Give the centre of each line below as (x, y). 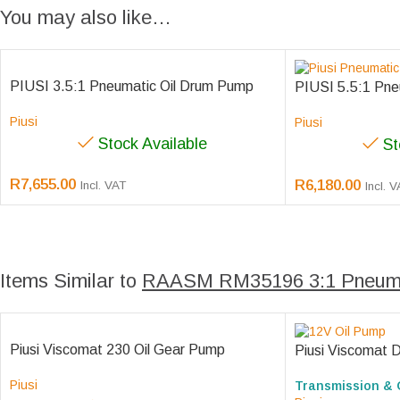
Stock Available (153, 144)
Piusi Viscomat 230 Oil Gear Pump (117, 349)
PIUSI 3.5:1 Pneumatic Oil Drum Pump (132, 86)
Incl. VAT (104, 185)
